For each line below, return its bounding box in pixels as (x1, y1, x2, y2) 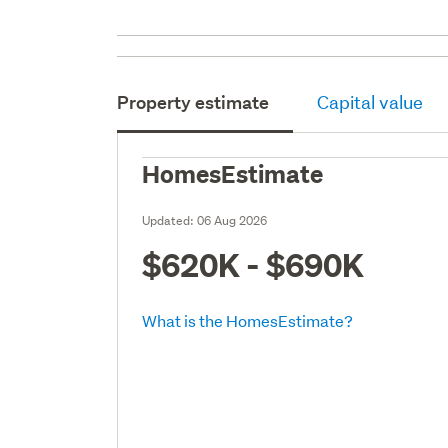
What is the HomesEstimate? (142, 309, 354, 331)
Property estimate (117, 90, 270, 114)
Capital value (317, 90, 424, 114)
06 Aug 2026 (197, 211, 268, 229)
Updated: (142, 211, 198, 229)
